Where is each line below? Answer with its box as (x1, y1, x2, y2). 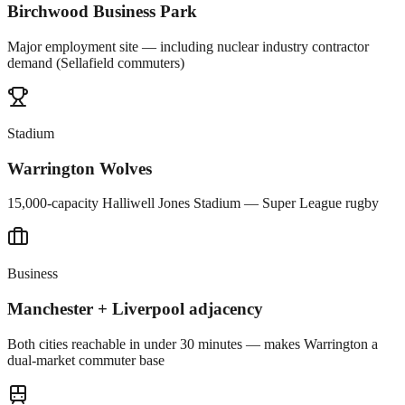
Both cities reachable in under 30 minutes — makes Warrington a (7, 335, 378, 352)
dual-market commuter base (7, 352, 165, 368)
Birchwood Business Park (7, 2, 197, 22)
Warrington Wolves (7, 158, 152, 178)
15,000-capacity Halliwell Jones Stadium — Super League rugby (7, 195, 379, 212)
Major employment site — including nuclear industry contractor (7, 38, 369, 54)
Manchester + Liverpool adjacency (7, 299, 263, 319)
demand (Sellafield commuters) (7, 54, 184, 71)
